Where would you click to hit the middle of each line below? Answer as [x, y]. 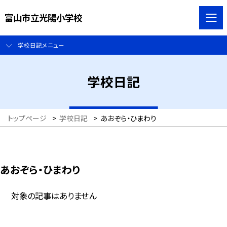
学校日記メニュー [41, 45]
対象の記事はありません [54, 195]
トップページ [27, 118]
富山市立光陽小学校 [43, 17]
